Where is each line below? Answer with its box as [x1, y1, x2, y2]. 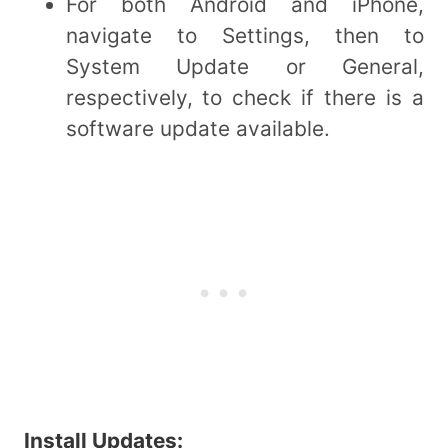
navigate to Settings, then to [65, 23, 424, 49]
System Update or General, [65, 54, 424, 80]
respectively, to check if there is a [65, 85, 424, 111]
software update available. [65, 116, 330, 142]
